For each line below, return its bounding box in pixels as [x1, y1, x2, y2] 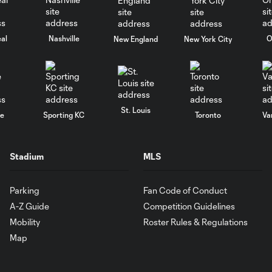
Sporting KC [43, 110, 85, 119]
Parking [10, 185, 39, 195]
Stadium [10, 151, 44, 161]
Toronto [195, 110, 222, 119]
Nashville [48, 33, 80, 42]
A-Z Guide [10, 201, 49, 211]
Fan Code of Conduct [143, 185, 227, 195]
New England [114, 35, 158, 43]
